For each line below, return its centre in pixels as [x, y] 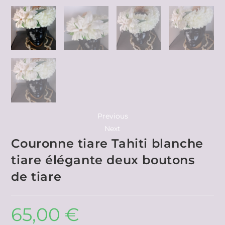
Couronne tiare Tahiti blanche [107, 144]
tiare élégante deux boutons [103, 160]
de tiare [38, 177]
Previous [113, 116]
